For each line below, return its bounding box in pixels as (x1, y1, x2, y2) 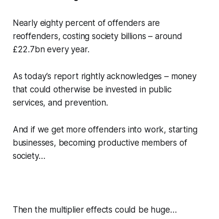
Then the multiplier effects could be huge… (12, 205, 177, 215)
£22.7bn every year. (12, 44, 89, 55)
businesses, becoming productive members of (12, 138, 187, 148)
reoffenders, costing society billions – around (12, 31, 182, 42)
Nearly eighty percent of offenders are (12, 18, 160, 28)
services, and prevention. (12, 98, 108, 108)
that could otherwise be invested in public (12, 85, 172, 95)
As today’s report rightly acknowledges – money (12, 71, 197, 82)
